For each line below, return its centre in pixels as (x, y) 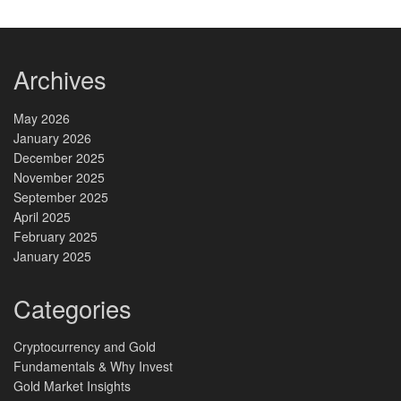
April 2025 (42, 216)
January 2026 (52, 137)
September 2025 (61, 196)
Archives (60, 80)
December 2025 (59, 157)
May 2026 (42, 118)
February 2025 (55, 236)
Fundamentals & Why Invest (93, 367)
